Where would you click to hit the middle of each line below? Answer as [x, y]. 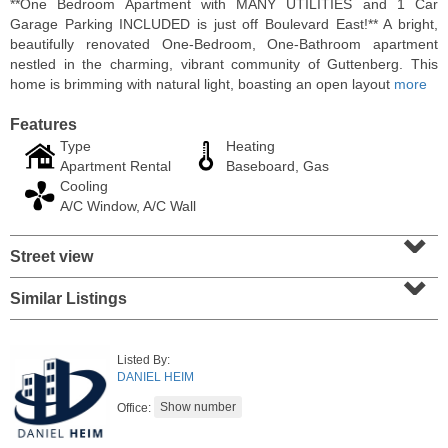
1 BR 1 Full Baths [116, 367]
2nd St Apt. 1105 [118, 333]
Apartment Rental [115, 166]
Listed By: [143, 360]
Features [43, 124]
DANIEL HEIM [155, 377]
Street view [51, 256]
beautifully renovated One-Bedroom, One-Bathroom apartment [224, 44]
